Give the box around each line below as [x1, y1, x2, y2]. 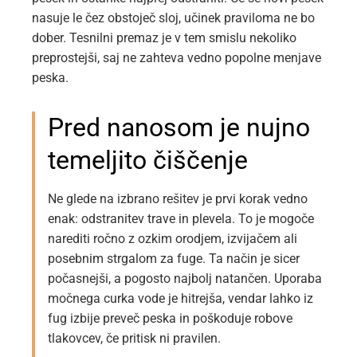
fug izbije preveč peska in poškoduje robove [48, 311, 292, 327]
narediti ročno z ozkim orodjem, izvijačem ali [48, 231, 297, 247]
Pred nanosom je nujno [48, 112, 310, 143]
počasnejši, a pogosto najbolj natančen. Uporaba [48, 271, 322, 287]
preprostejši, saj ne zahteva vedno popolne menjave [32, 50, 321, 66]
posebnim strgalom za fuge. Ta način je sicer [48, 251, 300, 267]
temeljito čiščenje [48, 145, 248, 176]
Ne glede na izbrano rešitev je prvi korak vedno [48, 191, 308, 207]
